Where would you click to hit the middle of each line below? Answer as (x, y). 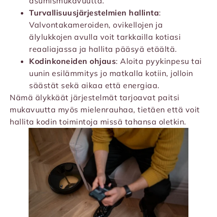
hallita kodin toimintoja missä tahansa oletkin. (98, 122)
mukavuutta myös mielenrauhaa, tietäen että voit (105, 110)
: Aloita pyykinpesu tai (159, 61)
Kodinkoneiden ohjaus (72, 61)
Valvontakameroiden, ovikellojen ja (96, 25)
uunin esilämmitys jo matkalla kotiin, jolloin (111, 73)
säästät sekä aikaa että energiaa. (94, 85)
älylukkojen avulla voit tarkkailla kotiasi (105, 37)
